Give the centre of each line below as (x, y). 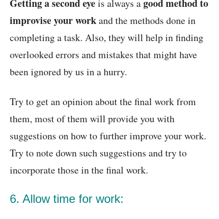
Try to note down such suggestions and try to (98, 153)
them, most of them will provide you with (92, 119)
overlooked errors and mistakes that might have (103, 55)
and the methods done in (146, 21)
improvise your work (53, 21)
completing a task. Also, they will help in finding (107, 38)
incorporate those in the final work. (79, 170)
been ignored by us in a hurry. (68, 72)
